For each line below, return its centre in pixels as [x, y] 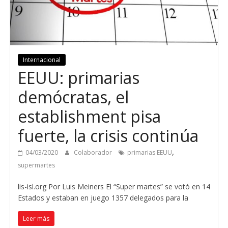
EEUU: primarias [78, 77]
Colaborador [93, 152]
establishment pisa [89, 116]
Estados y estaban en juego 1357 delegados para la [103, 197]
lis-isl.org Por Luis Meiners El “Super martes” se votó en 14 [114, 186]
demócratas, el [73, 97]
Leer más [36, 218]
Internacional [41, 60]
